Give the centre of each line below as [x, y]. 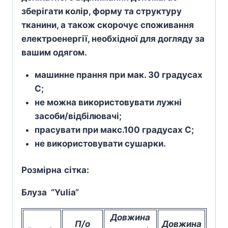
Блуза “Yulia [48, 193]
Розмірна [41, 170]
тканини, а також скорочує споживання [108, 25]
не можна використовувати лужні [108, 102]
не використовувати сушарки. [101, 143]
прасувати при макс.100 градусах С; [114, 130]
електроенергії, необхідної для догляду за [113, 38]
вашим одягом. [55, 52]
